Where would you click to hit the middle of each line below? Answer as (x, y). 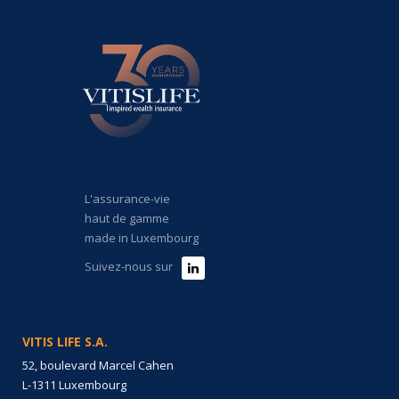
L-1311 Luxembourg (74, 384)
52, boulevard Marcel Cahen (98, 365)
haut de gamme (127, 218)
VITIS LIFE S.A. (65, 341)
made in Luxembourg (142, 237)
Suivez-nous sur (129, 266)
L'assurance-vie (127, 198)
